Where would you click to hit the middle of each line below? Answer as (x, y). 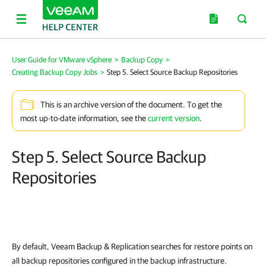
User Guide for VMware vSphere (62, 60)
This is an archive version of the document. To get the (131, 105)
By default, (31, 246)
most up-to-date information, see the (84, 118)
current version (174, 118)
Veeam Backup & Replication (100, 246)
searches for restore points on (201, 246)
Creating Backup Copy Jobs (55, 72)
